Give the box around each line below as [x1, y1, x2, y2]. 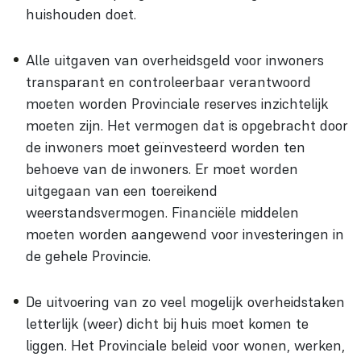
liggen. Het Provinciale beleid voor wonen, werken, [26, 335, 345, 355]
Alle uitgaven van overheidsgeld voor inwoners [26, 50, 324, 69]
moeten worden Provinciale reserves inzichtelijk [26, 93, 329, 113]
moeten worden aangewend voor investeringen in [26, 224, 344, 243]
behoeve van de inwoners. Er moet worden [26, 159, 298, 178]
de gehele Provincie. [26, 246, 151, 265]
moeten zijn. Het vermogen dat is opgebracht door [26, 115, 348, 135]
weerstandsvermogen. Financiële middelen [26, 202, 299, 222]
